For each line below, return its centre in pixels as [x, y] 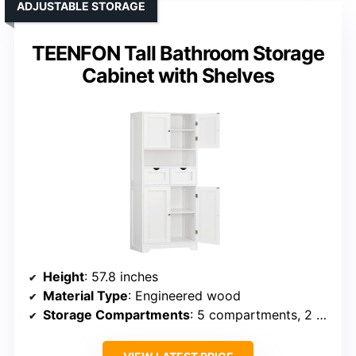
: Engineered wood [184, 296]
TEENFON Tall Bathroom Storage [178, 54]
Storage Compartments [116, 315]
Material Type [85, 296]
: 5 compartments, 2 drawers [253, 315]
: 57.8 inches [121, 277]
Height [64, 277]
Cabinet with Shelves [178, 76]
